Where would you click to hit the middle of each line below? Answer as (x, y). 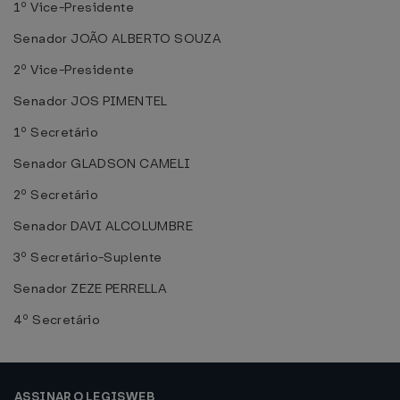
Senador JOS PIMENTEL (91, 101)
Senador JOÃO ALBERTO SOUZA (118, 38)
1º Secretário (56, 132)
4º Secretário (57, 320)
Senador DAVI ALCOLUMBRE (103, 226)
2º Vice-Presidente (74, 70)
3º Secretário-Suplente (88, 257)
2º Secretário (56, 195)
